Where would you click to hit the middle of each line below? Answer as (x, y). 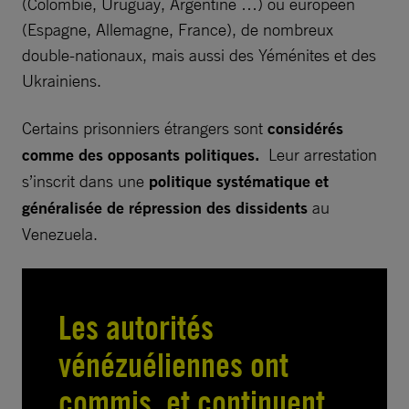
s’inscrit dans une (85, 180)
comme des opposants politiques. (141, 154)
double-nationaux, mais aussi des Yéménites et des (199, 54)
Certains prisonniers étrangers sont (142, 127)
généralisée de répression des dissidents (165, 207)
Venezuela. (60, 233)
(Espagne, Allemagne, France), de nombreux (178, 29)
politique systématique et (239, 181)
